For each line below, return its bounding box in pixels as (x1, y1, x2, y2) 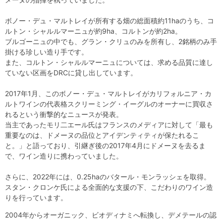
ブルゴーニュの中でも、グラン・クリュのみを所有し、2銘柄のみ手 (5, 37, 217, 46)
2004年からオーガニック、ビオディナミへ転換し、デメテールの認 (5, 211, 217, 220)
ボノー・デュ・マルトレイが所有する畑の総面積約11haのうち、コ (5, 16, 214, 25)
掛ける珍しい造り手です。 (5, 48, 88, 56)
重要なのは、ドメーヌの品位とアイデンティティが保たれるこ (5, 131, 199, 140)
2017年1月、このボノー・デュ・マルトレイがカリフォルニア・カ (5, 89, 212, 98)
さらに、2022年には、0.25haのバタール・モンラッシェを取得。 (5, 172, 211, 181)
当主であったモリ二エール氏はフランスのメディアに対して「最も (5, 120, 213, 129)
